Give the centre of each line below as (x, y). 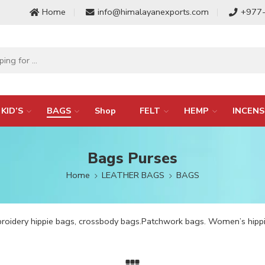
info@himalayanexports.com (153, 12)
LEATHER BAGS (133, 175)
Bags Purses (132, 158)
